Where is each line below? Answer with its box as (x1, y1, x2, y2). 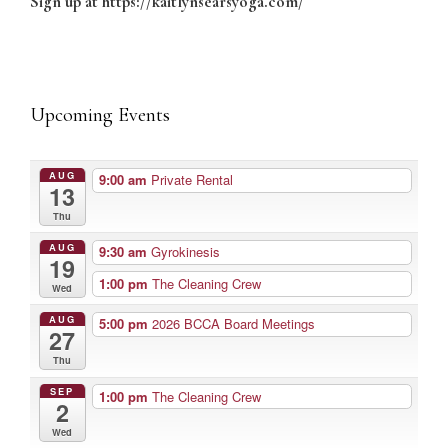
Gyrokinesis (150, 242, 220, 262)
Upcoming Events (30, 103, 170, 127)
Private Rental (150, 170, 233, 190)
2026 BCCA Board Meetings (151, 314, 315, 334)
